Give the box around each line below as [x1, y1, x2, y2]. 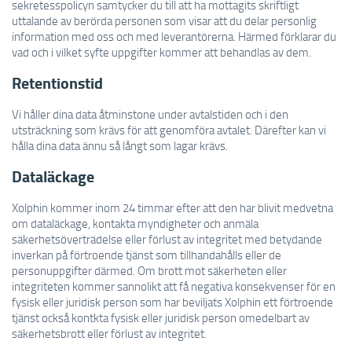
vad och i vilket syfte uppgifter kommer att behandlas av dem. [12, 44, 311, 60]
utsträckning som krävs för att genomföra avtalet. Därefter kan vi [12, 122, 326, 137]
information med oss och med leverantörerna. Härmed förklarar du [12, 28, 336, 44]
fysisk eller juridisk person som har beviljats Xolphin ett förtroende [12, 294, 333, 310]
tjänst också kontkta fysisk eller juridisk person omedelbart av [12, 310, 310, 325]
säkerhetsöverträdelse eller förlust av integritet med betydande [12, 231, 322, 247]
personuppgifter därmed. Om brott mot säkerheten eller [12, 262, 287, 278]
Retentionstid [12, 71, 103, 94]
